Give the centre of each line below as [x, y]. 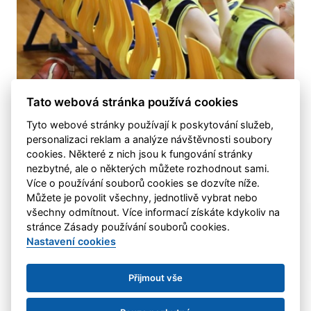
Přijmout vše [155, 278]
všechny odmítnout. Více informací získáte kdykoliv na [153, 212]
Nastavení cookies [72, 241]
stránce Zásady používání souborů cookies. [130, 226]
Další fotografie [155, 124]
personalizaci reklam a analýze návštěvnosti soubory [150, 139]
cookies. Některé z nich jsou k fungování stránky [140, 153]
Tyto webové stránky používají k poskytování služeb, [150, 124]
